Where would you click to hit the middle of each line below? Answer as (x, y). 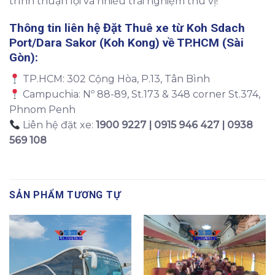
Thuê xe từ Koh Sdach (185, 28)
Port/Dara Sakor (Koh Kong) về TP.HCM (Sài (126, 43)
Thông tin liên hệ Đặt (67, 28)
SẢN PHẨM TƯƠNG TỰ (65, 195)
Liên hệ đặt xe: (58, 125)
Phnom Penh (42, 109)
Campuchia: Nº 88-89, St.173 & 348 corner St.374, (141, 94)
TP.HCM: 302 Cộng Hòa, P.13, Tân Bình (115, 79)
